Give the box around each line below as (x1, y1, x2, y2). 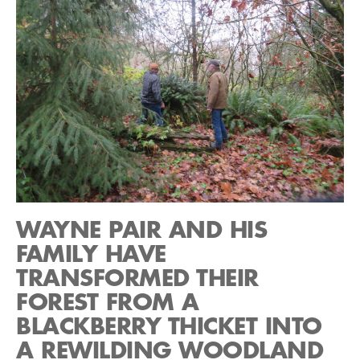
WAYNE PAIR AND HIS (16, 219, 267, 242)
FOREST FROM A (16, 291, 199, 314)
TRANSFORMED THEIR (16, 267, 259, 290)
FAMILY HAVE (16, 243, 166, 266)
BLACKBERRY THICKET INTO (16, 315, 322, 338)
